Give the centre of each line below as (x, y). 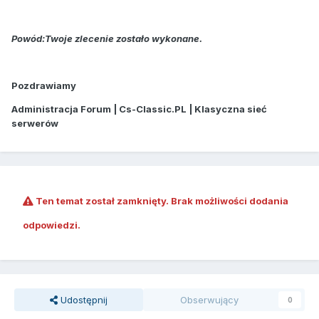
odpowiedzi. (52, 225)
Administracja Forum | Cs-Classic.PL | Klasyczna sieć (139, 109)
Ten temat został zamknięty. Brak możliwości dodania (161, 201)
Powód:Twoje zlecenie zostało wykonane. (107, 39)
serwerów (35, 124)
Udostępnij (82, 300)
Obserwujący (210, 300)
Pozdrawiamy (44, 86)
